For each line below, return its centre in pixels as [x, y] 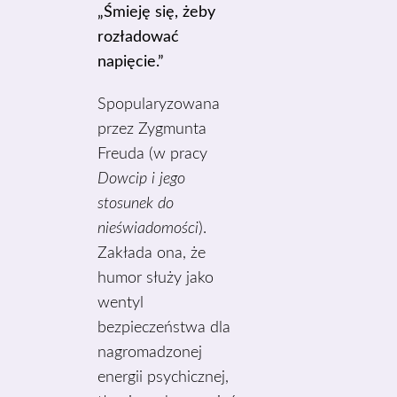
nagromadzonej [150, 353]
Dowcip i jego [142, 179]
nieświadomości [148, 229]
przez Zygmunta [152, 129]
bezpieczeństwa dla [164, 328]
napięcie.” [131, 62]
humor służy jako [156, 278]
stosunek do [136, 204]
